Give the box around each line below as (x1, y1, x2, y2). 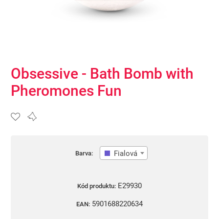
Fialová (113, 149, 137, 158)
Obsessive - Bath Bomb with (11, 65, 194, 83)
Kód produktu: (77, 182, 116, 190)
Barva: (75, 150, 93, 157)
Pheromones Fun (11, 82, 122, 100)
